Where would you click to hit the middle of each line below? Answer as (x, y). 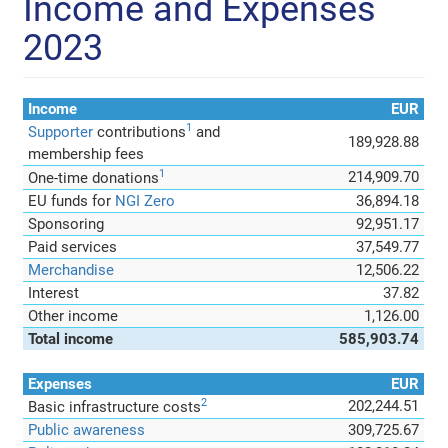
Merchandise (70, 269)
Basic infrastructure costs (114, 406)
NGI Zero (144, 200)
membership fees (85, 153)
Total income (70, 338)
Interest (53, 292)
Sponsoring (65, 223)
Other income (72, 315)
